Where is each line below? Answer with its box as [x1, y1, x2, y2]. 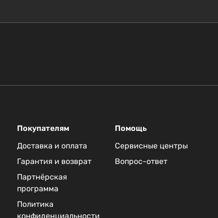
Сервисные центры [114, 141, 188, 151]
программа [17, 184, 58, 194]
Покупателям [17, 124, 69, 133]
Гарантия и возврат [17, 157, 91, 166]
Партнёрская [17, 172, 67, 182]
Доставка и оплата [17, 141, 87, 151]
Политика [17, 200, 54, 209]
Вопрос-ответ [114, 157, 167, 166]
